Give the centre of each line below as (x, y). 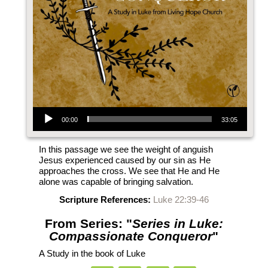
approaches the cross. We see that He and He (129, 171)
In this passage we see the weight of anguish (126, 149)
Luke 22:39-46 (181, 200)
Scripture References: (105, 200)
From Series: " (88, 223)
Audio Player (47, 106)
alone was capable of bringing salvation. (116, 182)
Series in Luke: (177, 223)
